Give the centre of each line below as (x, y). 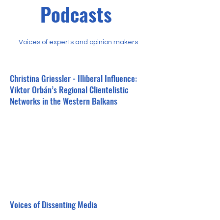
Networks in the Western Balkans (64, 101)
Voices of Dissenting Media (54, 205)
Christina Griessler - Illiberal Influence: (73, 78)
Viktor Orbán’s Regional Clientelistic (69, 90)
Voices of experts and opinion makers (78, 42)
